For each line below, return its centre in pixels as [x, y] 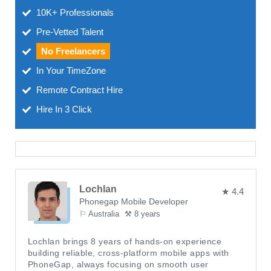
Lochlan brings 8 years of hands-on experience [125, 242]
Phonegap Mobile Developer [133, 202]
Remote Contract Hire [79, 90]
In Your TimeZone [71, 71]
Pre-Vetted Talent [70, 32]
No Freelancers [73, 51]
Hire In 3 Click [64, 109]
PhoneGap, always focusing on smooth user [118, 265]
